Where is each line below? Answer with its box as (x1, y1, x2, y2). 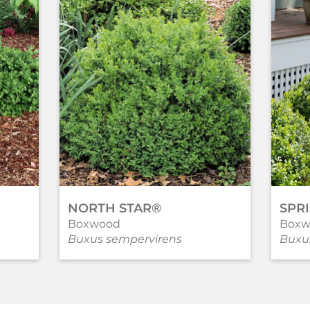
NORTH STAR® (67, 201, 161, 217)
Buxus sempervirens (67, 232, 182, 246)
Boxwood (67, 217, 120, 231)
